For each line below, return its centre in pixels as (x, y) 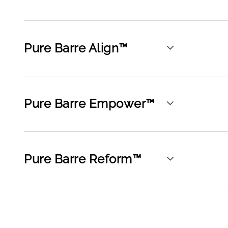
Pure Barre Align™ (76, 48)
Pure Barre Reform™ (82, 159)
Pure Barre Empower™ (89, 104)
